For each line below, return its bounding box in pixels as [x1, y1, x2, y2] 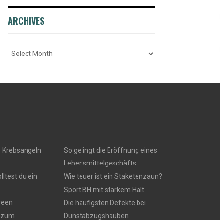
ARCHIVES [8, 14, 44, 27]
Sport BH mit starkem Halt [63, 186, 144, 193]
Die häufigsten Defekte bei [63, 199, 146, 207]
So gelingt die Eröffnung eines [63, 146, 157, 154]
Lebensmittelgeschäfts [63, 159, 136, 167]
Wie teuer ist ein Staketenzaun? [63, 172, 162, 180]
